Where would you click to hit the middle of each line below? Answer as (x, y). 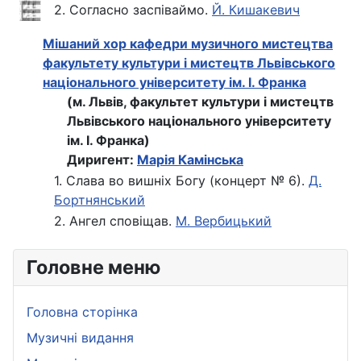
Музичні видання (80, 338)
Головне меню (93, 268)
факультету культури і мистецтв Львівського (189, 63)
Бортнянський (100, 200)
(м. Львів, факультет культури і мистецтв (200, 102)
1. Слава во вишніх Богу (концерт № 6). (181, 181)
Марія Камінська (190, 160)
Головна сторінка (82, 312)
